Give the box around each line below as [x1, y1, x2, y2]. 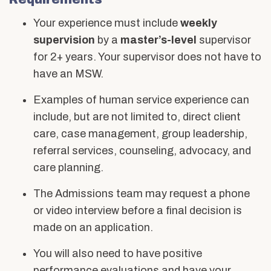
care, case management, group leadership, [33, 128, 247, 140]
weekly [180, 17, 217, 29]
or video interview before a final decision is [33, 204, 242, 217]
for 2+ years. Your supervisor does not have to [33, 51, 261, 63]
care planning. [33, 162, 103, 174]
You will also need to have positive [33, 247, 202, 260]
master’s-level [120, 34, 197, 46]
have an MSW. [33, 68, 103, 80]
